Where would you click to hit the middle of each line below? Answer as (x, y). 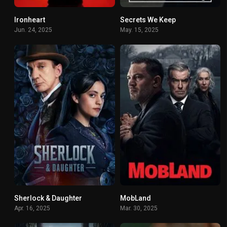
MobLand (135, 198)
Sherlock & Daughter (48, 198)
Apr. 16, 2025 (32, 208)
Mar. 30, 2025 (139, 208)
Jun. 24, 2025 (33, 30)
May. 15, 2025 (139, 30)
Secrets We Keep (148, 20)
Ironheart (30, 20)
